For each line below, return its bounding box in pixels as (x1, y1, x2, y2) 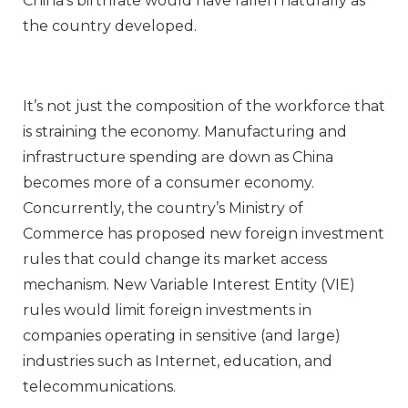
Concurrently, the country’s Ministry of (23, 199, 303, 218)
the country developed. (23, 17, 197, 36)
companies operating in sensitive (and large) (23, 327, 341, 345)
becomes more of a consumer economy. (23, 174, 314, 192)
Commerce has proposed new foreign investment (23, 225, 384, 243)
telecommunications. (23, 378, 176, 396)
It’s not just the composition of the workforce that (23, 97, 385, 116)
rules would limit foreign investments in (23, 301, 311, 320)
